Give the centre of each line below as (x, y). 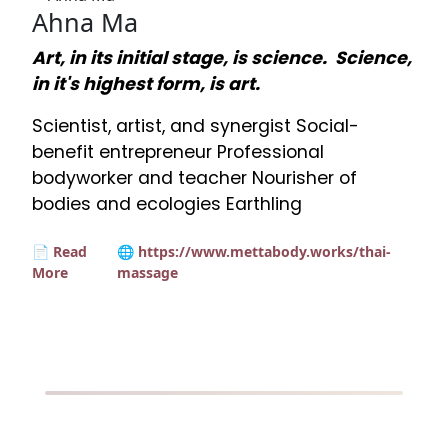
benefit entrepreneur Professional (178, 151)
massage (147, 272)
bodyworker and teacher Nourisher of (194, 177)
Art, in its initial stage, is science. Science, (222, 57)
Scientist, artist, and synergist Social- (195, 125)
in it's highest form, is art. (150, 83)
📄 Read (59, 251)
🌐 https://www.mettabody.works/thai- (253, 251)
